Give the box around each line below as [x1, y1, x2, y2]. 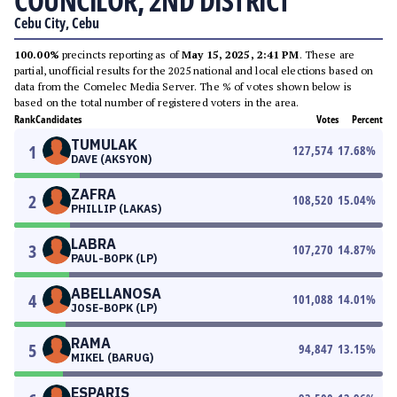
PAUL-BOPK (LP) [71, 252, 157, 265]
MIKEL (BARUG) [71, 351, 153, 364]
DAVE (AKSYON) [71, 152, 152, 166]
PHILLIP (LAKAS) [71, 202, 161, 215]
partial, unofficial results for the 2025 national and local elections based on [14, 64, 374, 77]
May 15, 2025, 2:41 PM [182, 48, 300, 61]
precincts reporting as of [58, 48, 183, 61]
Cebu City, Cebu [14, 13, 99, 33]
